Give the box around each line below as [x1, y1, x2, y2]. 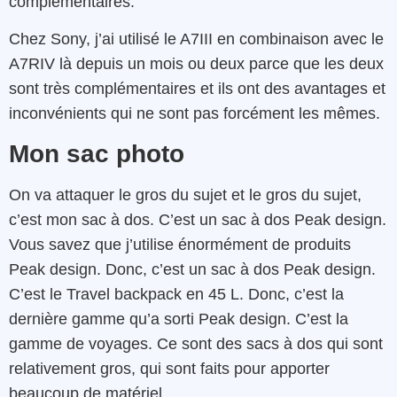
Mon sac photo [9, 139, 184, 167]
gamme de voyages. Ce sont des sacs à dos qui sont [9, 334, 383, 353]
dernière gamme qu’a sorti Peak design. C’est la [9, 309, 348, 328]
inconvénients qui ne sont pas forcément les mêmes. [9, 105, 380, 123]
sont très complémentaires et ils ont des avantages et [9, 80, 385, 98]
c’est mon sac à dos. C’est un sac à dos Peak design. [9, 210, 386, 229]
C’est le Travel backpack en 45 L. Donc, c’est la [9, 284, 344, 303]
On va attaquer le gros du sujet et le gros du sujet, [9, 185, 362, 204]
